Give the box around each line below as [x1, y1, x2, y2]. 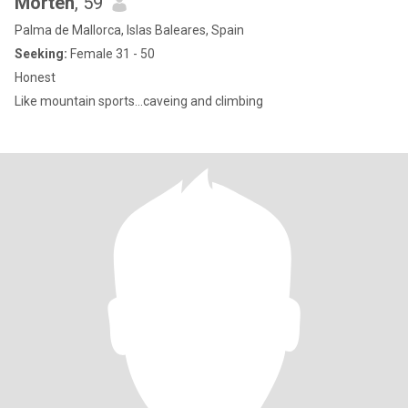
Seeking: [15, 46, 67, 61]
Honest [15, 70, 56, 85]
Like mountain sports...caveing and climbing [15, 94, 263, 108]
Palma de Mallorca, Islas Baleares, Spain [15, 23, 244, 37]
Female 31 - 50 [67, 46, 155, 61]
